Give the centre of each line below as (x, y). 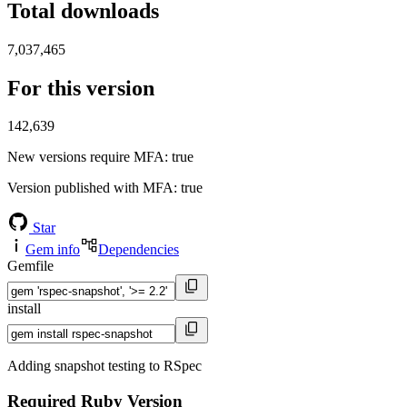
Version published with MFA (90, 188)
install (24, 309)
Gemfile (30, 266)
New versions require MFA (86, 157)
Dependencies (139, 250)
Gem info (53, 250)
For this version (81, 88)
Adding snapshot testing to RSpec (104, 366)
